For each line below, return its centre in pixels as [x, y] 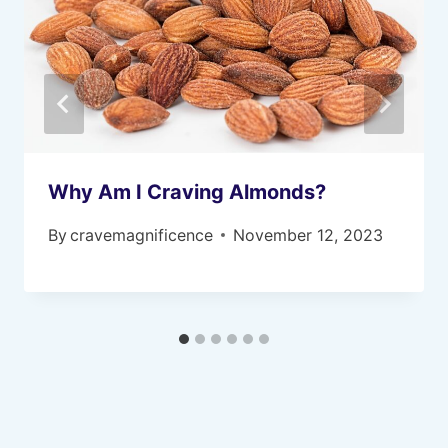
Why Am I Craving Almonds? [187, 191]
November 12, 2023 [308, 234]
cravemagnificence [142, 234]
